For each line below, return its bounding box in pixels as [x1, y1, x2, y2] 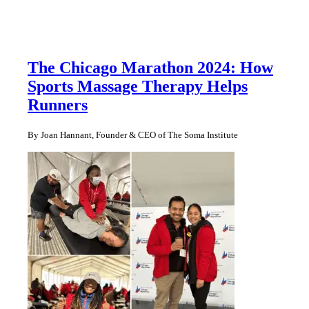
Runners [28, 96, 88, 114]
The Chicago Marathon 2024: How [28, 59, 273, 77]
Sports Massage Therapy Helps [28, 77, 248, 96]
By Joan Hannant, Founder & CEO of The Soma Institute [28, 130, 238, 141]
